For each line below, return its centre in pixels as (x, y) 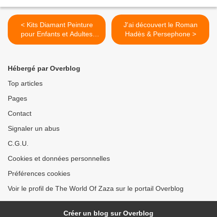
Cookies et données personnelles (59, 159)
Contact (20, 114)
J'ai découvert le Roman (160, 25)
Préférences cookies (39, 174)
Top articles (25, 84)
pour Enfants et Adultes (57, 34)
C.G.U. (18, 144)
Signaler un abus (34, 129)
